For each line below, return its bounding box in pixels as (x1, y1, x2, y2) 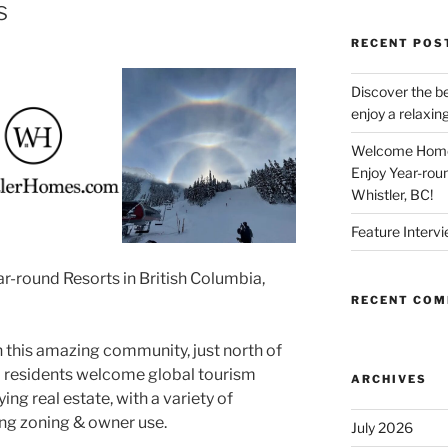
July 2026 (350, 418, 413, 436)
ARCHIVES (350, 371, 427, 386)
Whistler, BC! (350, 185, 433, 203)
